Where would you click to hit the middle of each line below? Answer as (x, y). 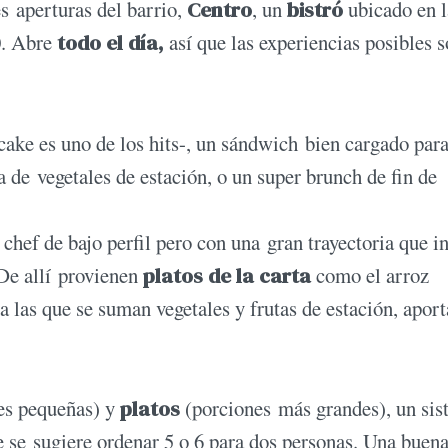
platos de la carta (229, 275)
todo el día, (110, 43)
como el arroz (372, 274)
